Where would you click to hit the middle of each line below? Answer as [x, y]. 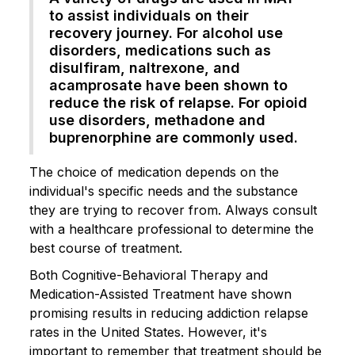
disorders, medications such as [160, 50]
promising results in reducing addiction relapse [169, 313]
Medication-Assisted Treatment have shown [160, 294]
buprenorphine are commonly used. [174, 137]
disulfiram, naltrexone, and [145, 67]
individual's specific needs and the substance [164, 191]
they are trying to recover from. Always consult [173, 210]
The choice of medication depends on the [154, 172]
